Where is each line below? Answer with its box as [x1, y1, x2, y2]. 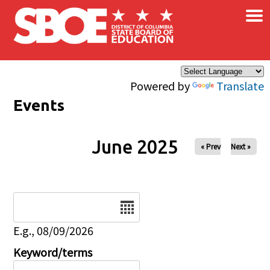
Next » [230, 141, 251, 151]
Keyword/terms [13, 243, 93, 260]
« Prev [200, 141, 221, 151]
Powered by [130, 78, 192, 93]
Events [13, 96, 65, 114]
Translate [216, 78, 264, 93]
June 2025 [92, 136, 178, 157]
